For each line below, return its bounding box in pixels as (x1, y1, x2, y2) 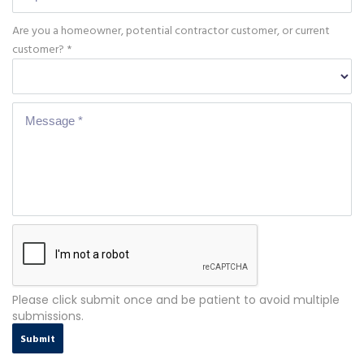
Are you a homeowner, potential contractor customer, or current (12, 21, 330, 41)
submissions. (12, 307, 84, 324)
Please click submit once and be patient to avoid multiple (12, 291, 340, 308)
